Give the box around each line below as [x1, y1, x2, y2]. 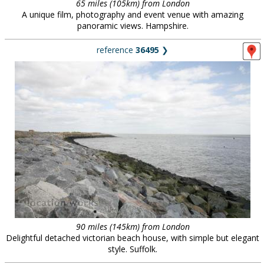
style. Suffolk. [108, 243, 157, 255]
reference [97, 44, 136, 55]
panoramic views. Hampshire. [77, 20, 189, 31]
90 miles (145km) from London [75, 221, 190, 232]
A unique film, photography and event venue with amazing [22, 9, 243, 20]
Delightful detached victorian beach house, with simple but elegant [6, 232, 259, 243]
